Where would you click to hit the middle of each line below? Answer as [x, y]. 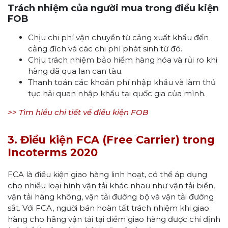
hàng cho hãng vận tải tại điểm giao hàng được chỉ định [114, 219]
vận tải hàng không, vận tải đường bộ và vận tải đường [111, 196]
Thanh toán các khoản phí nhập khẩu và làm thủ [122, 82]
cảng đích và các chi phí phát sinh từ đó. [105, 48]
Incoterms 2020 [53, 152]
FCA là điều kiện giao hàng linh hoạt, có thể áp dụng [107, 174]
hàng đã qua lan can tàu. [75, 71]
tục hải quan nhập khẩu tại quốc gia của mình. [117, 93]
